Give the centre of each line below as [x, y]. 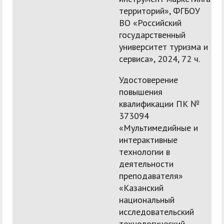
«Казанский [141, 188]
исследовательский [156, 212]
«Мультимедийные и [158, 128]
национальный [147, 200]
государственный [152, 35]
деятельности [146, 164]
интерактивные [148, 140]
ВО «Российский [150, 23]
